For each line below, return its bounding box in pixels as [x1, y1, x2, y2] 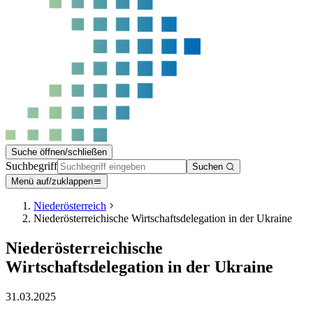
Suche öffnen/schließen [11, 147, 107, 157]
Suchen [192, 161, 226, 172]
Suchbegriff [6, 160, 57, 172]
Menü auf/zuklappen [11, 176, 93, 187]
